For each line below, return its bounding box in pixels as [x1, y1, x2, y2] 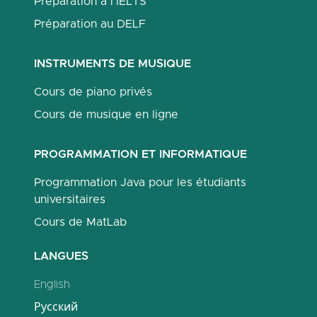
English [34, 279, 70, 290]
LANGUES [34, 250, 88, 262]
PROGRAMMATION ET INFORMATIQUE [34, 149, 247, 160]
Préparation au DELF [34, 18, 146, 30]
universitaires [34, 194, 105, 205]
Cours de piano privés [34, 86, 152, 98]
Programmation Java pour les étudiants [34, 177, 246, 188]
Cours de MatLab [34, 217, 127, 228]
